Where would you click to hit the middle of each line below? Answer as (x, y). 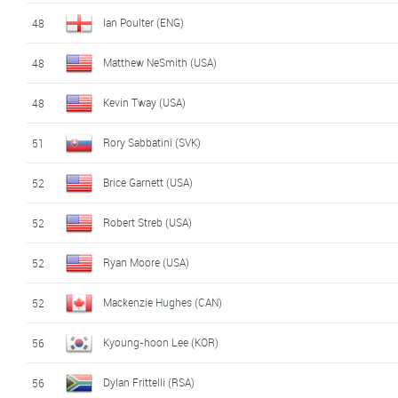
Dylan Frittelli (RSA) (149, 382)
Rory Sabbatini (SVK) (152, 142)
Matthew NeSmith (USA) (160, 62)
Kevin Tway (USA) (145, 102)
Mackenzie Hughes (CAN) (163, 302)
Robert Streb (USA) (148, 222)
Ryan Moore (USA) (147, 262)
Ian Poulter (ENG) (144, 22)
